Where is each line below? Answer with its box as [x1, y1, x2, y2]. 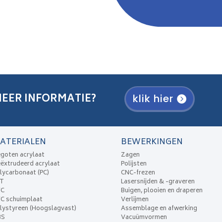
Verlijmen [121, 195, 149, 206]
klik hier [132, 92, 173, 106]
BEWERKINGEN [121, 135, 183, 150]
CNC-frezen [121, 168, 156, 179]
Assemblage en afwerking [121, 204, 198, 215]
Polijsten [121, 159, 147, 170]
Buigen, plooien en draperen [121, 186, 203, 197]
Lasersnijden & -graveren [121, 177, 195, 188]
